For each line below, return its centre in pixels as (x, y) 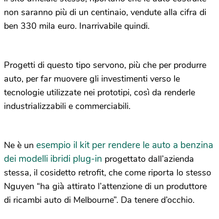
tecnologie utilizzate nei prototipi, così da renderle (99, 92)
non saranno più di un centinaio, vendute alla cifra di (105, 12)
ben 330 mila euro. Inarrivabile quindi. (77, 26)
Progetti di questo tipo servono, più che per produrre (105, 65)
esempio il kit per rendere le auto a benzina (125, 145)
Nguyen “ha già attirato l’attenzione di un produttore (105, 186)
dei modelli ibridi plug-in (53, 159)
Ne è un (20, 145)
